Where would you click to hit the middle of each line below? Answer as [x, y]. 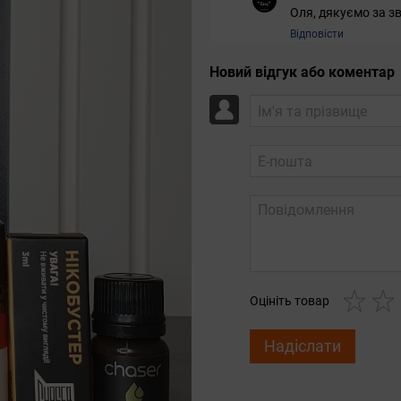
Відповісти [317, 34]
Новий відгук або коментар [302, 73]
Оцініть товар [290, 301]
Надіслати [303, 346]
